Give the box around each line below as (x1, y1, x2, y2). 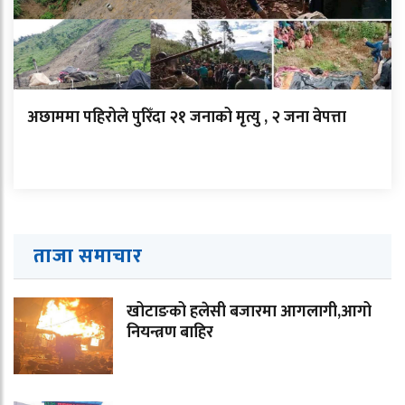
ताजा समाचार (33, 239, 143, 273)
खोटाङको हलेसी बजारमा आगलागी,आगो (127, 297, 372, 325)
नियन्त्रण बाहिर (127, 318, 213, 346)
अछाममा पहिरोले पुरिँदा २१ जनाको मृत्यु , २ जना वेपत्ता (27, 103, 346, 131)
